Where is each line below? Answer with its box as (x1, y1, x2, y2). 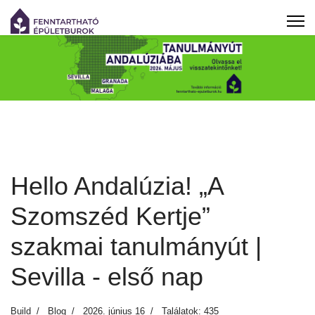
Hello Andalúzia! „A (11, 172, 223, 201)
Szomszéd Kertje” (11, 202, 210, 231)
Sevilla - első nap (11, 262, 203, 292)
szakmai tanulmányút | (11, 232, 262, 262)
